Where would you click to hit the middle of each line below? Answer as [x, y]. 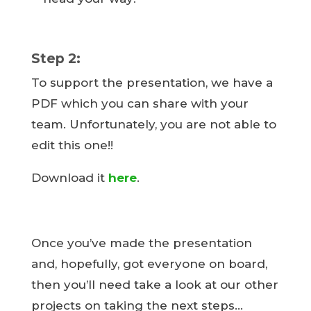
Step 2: [57, 59]
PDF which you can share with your [140, 103]
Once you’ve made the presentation [141, 243]
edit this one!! [72, 145]
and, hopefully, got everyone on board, [149, 264]
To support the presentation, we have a [152, 83]
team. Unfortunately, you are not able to [153, 124]
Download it [69, 178]
